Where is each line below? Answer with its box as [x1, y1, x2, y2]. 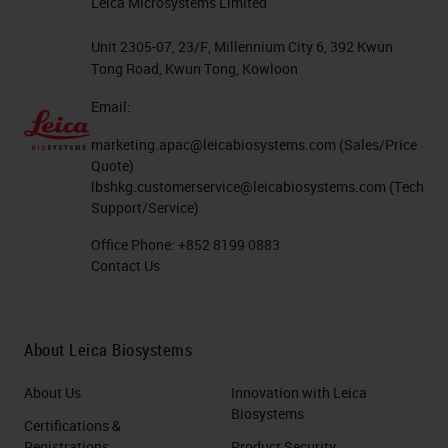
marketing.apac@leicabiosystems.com [91, 135, 336, 154]
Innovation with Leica [231, 383, 367, 402]
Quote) [91, 156, 134, 175]
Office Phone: [91, 235, 178, 254]
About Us [24, 383, 81, 402]
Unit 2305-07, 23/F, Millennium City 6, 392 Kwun [91, 37, 393, 56]
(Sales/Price [336, 135, 417, 154]
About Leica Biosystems [24, 338, 192, 361]
